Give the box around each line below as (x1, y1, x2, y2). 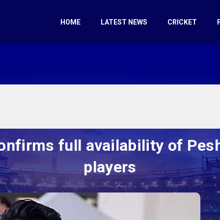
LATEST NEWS (101, 18, 147, 26)
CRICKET (167, 18, 197, 26)
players (83, 158, 137, 176)
